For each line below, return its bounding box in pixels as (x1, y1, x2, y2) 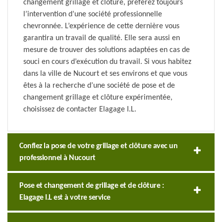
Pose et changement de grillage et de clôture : (19, 182, 164, 190)
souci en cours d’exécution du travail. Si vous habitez (23, 58, 191, 66)
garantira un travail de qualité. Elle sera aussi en (23, 34, 180, 43)
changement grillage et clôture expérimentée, (23, 94, 172, 102)
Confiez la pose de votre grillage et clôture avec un (19, 142, 177, 151)
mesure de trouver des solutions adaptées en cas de (23, 46, 190, 55)
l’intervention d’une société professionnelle (23, 10, 162, 19)
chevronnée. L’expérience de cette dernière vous (23, 22, 179, 31)
